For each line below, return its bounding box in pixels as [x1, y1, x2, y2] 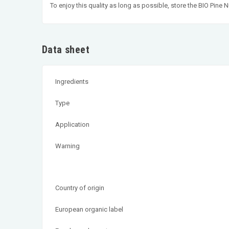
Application [55, 120, 89, 128]
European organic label [55, 205, 123, 213]
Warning [55, 142, 80, 150]
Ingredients [55, 77, 88, 85]
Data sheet [42, 43, 89, 56]
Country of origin [55, 184, 104, 192]
